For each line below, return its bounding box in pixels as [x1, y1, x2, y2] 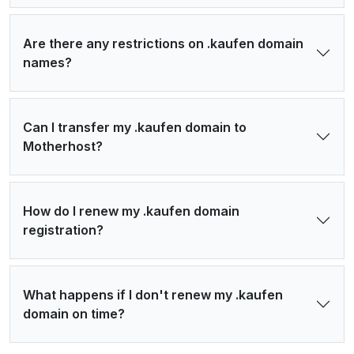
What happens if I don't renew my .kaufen [23, 287, 283, 303]
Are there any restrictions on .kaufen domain [23, 36, 303, 52]
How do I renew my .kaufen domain [23, 203, 239, 220]
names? [23, 55, 72, 71]
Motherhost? [23, 138, 103, 155]
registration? [23, 222, 104, 239]
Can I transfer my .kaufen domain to [23, 119, 247, 136]
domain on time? [23, 306, 125, 322]
